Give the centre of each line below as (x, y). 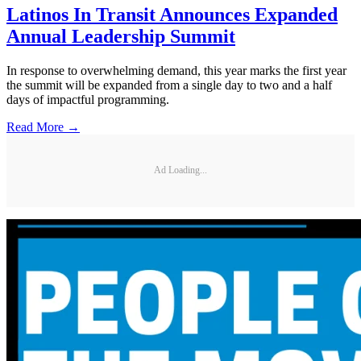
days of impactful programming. (88, 99)
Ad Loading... (180, 170)
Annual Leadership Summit (121, 37)
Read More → (43, 127)
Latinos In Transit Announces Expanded (172, 15)
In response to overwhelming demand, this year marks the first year (176, 70)
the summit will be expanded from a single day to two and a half (169, 85)
